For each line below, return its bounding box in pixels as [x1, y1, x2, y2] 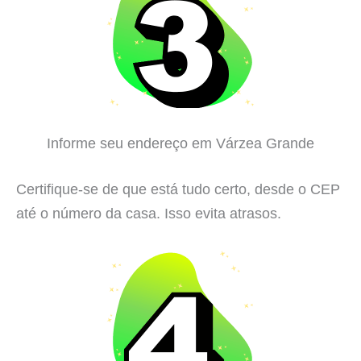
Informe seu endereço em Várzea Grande [47, 135, 314, 152]
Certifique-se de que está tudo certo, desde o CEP [16, 180, 340, 198]
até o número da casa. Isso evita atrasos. [16, 205, 281, 222]
